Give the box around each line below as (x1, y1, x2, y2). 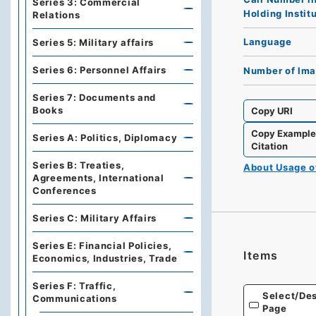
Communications (32, 293, 117, 304)
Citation (251, 140, 288, 152)
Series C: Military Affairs (32, 212, 157, 224)
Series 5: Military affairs (32, 37, 154, 48)
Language (243, 36, 292, 48)
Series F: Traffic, (32, 280, 116, 291)
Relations (32, 9, 80, 20)
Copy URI (251, 104, 293, 116)
